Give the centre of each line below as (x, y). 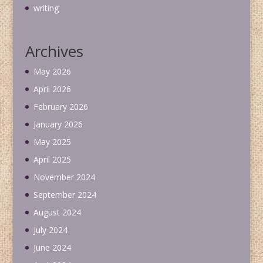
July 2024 (50, 230)
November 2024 (64, 177)
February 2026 (60, 106)
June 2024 (52, 247)
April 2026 (52, 89)
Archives (54, 51)
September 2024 (65, 194)
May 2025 (52, 141)
